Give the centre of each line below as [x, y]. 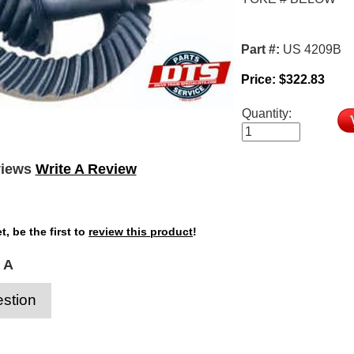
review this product [141, 232]
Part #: [260, 49]
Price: [260, 79]
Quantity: [266, 113]
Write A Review [86, 169]
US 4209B [312, 49]
